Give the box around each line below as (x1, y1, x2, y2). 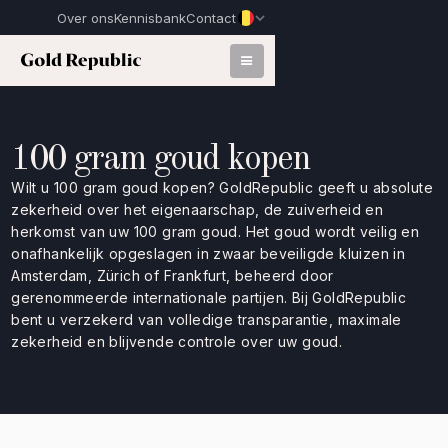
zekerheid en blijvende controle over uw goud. (11, 333, 343, 350)
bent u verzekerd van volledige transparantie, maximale (11, 311, 402, 328)
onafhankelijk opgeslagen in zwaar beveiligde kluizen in (11, 245, 406, 262)
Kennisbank (114, 9, 187, 26)
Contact (186, 9, 237, 26)
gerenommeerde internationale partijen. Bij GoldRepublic (11, 289, 407, 306)
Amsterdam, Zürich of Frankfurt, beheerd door (11, 267, 334, 284)
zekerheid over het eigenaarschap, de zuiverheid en (11, 201, 384, 218)
